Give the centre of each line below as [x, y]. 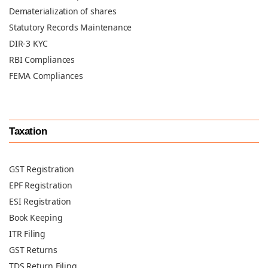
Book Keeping [36, 217]
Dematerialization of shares [63, 11]
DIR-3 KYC [29, 43]
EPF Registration [41, 185]
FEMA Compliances [46, 76]
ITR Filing [27, 234]
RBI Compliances [42, 60]
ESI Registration [40, 201]
